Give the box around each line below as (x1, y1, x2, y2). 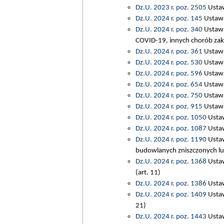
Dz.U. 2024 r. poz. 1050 (135, 113, 206, 121)
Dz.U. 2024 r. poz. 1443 (135, 212, 206, 220)
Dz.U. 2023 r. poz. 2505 (135, 3, 206, 11)
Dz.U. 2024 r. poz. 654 (135, 80, 202, 88)
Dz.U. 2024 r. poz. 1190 (135, 135, 206, 143)
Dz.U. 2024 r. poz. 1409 (135, 190, 206, 198)
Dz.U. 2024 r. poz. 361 (135, 47, 202, 55)
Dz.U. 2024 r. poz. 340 (135, 25, 202, 33)
